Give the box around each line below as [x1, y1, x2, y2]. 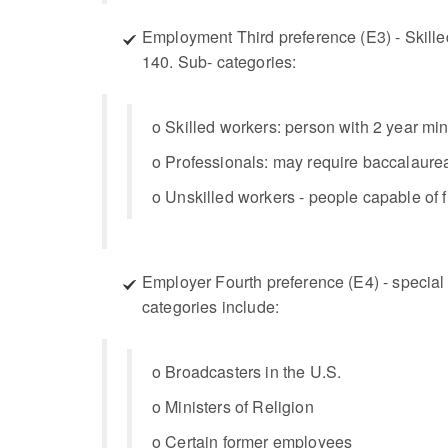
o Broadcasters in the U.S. [152, 360, 342, 383]
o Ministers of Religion [152, 395, 314, 418]
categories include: [142, 295, 280, 318]
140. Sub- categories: [142, 50, 297, 73]
